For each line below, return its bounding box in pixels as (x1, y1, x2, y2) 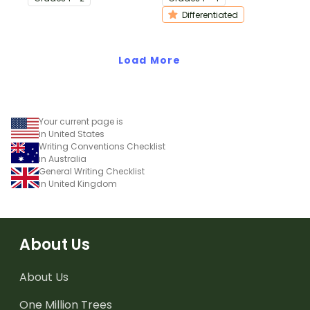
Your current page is (39, 116, 123, 128)
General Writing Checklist (39, 165, 145, 178)
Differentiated (182, 9, 238, 21)
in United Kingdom (39, 178, 117, 190)
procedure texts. (25, 3, 104, 18)
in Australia (39, 153, 86, 165)
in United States (39, 128, 104, 140)
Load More (118, 53, 181, 68)
